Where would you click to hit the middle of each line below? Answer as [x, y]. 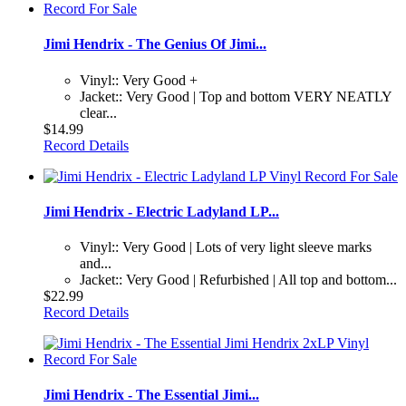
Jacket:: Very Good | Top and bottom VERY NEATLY [236, 96]
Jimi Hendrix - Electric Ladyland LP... [161, 211]
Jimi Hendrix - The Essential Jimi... [151, 395]
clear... [98, 112]
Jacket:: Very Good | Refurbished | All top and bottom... [238, 280]
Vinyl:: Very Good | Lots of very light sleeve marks [226, 247]
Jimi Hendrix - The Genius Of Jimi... [155, 44]
